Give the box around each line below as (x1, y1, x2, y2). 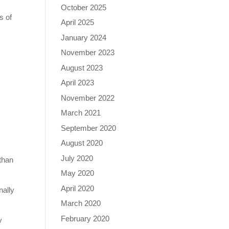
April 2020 (61, 184, 95, 193)
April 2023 (61, 78, 95, 87)
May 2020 (61, 169, 95, 177)
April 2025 (61, 18, 95, 27)
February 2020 (61, 214, 110, 223)
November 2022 (61, 93, 115, 102)
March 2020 (61, 199, 101, 208)
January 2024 (61, 33, 107, 42)
